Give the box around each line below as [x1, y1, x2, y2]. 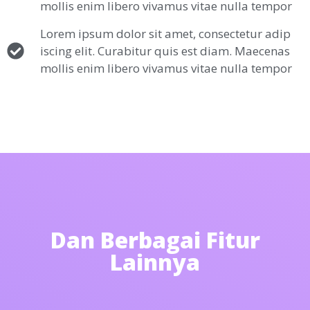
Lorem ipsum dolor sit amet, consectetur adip [40, 25, 291, 42]
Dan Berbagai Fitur [50, 224, 260, 255]
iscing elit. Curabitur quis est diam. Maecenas [40, 42, 291, 59]
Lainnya [110, 246, 200, 277]
